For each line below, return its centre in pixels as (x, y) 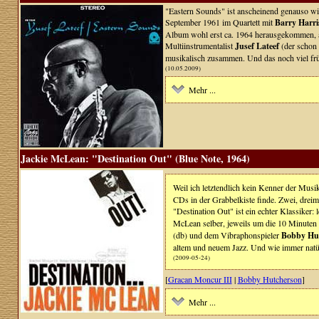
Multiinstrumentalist (200, 46)
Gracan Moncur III (200, 279)
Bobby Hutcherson (270, 279)
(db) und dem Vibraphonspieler (227, 235)
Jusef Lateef (258, 46)
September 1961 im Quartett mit (220, 22)
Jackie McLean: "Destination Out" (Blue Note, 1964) (135, 158)
